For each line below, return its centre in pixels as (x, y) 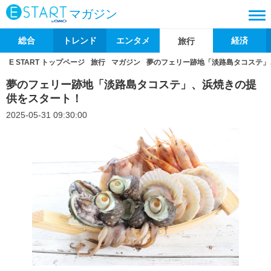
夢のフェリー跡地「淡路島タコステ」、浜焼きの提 (131, 85)
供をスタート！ (44, 99)
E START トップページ (47, 62)
